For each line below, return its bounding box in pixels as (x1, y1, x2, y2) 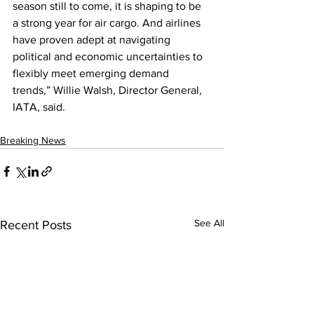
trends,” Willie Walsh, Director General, (13, 83, 205, 96)
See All (194, 217, 224, 228)
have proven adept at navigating (13, 33, 173, 46)
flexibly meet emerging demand (13, 67, 172, 79)
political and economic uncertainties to (13, 50, 205, 62)
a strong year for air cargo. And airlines (13, 16, 203, 29)
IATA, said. (13, 100, 65, 113)
